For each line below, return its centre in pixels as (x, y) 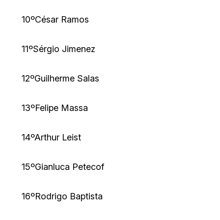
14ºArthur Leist (51, 137)
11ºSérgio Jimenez (58, 49)
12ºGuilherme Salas (60, 79)
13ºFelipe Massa (55, 108)
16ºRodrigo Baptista (62, 196)
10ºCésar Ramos (55, 20)
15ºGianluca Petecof (63, 167)
